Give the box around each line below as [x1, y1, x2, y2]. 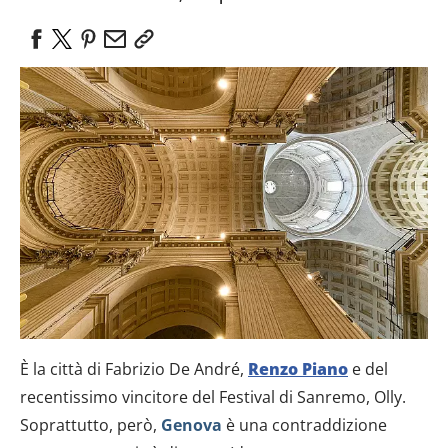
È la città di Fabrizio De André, [20, 357, 248, 380]
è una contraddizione [226, 413, 387, 436]
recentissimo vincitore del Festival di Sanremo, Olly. [20, 385, 406, 408]
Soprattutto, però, [20, 413, 161, 436]
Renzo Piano [248, 357, 348, 380]
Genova [161, 413, 226, 436]
